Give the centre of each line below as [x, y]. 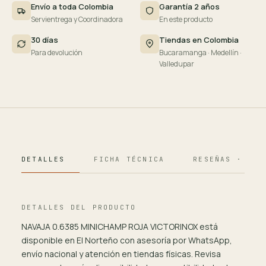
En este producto [186, 20]
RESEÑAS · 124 [229, 159]
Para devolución [57, 53]
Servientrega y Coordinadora [77, 20]
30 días [45, 40]
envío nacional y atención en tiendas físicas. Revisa [121, 254]
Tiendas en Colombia [199, 40]
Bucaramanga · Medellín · [200, 53]
